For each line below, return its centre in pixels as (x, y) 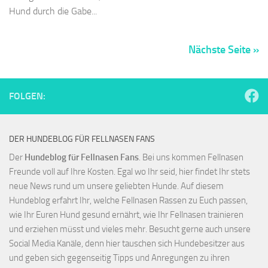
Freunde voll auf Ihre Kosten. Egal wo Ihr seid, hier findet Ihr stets (130, 173)
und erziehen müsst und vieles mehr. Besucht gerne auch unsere (130, 230)
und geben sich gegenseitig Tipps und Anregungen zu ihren (119, 259)
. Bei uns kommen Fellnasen (191, 158)
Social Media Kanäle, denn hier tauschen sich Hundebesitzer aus (127, 244)
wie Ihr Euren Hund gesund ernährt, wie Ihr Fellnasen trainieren (126, 216)
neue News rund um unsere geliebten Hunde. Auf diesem (116, 187)
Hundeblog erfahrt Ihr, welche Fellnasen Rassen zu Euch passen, (128, 201)
